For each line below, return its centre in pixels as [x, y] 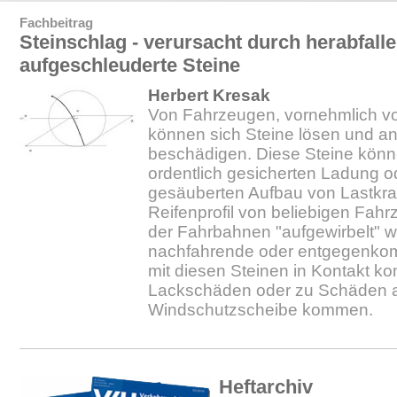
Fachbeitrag [56, 23]
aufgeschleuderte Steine [130, 65]
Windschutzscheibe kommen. [261, 310]
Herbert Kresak [209, 95]
